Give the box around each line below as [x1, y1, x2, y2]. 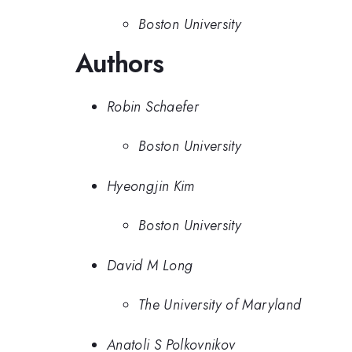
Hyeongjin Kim [107, 175, 195, 196]
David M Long [107, 255, 193, 276]
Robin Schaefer [107, 96, 200, 117]
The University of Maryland [138, 295, 302, 316]
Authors [75, 45, 164, 82]
